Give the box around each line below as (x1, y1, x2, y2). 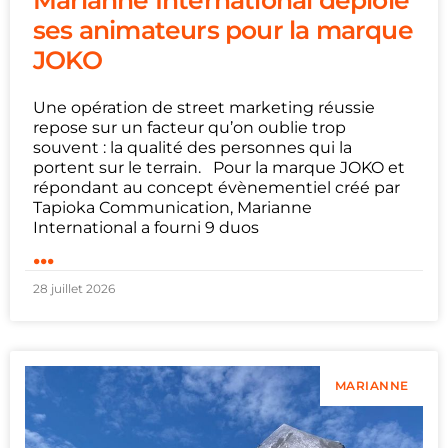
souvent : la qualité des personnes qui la (33, 138, 352, 158)
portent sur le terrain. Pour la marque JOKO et (33, 158, 405, 178)
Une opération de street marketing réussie (33, 98, 375, 118)
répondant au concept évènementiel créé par (33, 178, 400, 198)
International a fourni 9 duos (33, 218, 259, 238)
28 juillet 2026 (33, 281, 115, 297)
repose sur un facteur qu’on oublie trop (33, 118, 346, 138)
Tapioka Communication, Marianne (33, 198, 312, 218)
